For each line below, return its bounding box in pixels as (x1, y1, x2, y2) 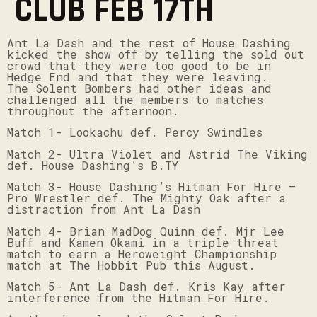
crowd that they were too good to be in (7, 58, 271, 74)
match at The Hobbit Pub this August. (7, 257, 255, 272)
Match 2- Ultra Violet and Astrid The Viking (7, 146, 308, 161)
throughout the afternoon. (7, 103, 179, 119)
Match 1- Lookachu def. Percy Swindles (7, 125, 263, 140)
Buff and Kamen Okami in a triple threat (7, 234, 279, 250)
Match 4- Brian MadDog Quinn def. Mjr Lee (7, 223, 284, 238)
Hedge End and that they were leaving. (7, 69, 268, 85)
